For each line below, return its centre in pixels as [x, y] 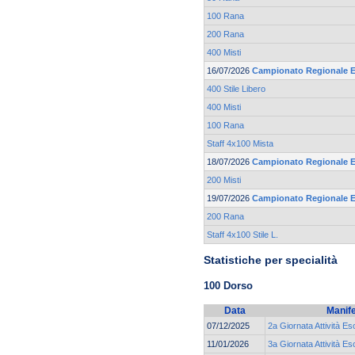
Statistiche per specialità [271, 260]
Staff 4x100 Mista [240, 144]
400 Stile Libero [236, 89]
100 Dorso [228, 285]
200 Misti [224, 180]
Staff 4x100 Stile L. [242, 235]
